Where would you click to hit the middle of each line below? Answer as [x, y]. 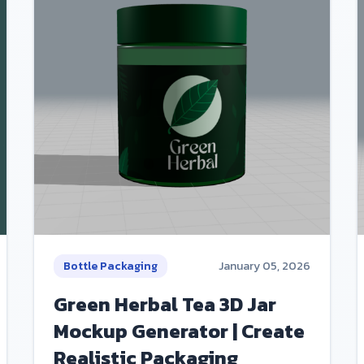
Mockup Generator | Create [180, 331]
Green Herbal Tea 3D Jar [165, 304]
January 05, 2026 [264, 266]
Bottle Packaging [111, 266]
